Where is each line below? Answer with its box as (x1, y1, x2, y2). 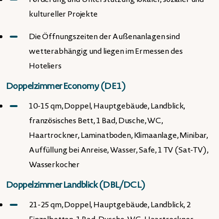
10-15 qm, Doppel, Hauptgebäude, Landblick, (29, 100, 185, 112)
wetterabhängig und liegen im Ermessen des (29, 45, 183, 57)
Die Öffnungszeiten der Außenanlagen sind (29, 31, 180, 43)
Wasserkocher (29, 159, 80, 171)
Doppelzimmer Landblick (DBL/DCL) (6, 178, 145, 192)
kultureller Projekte (29, 8, 98, 20)
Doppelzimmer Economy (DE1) (6, 80, 125, 93)
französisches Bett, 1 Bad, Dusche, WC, (29, 115, 163, 127)
